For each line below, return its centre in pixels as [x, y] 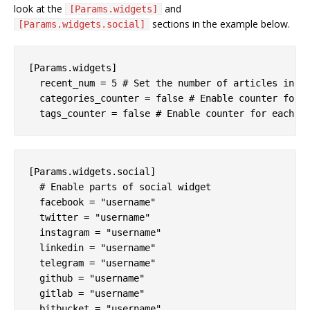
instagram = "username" [95, 232]
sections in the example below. [220, 24]
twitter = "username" [89, 217]
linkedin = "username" [92, 247]
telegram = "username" [92, 263]
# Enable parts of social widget [120, 186]
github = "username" [86, 278]
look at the [39, 8]
